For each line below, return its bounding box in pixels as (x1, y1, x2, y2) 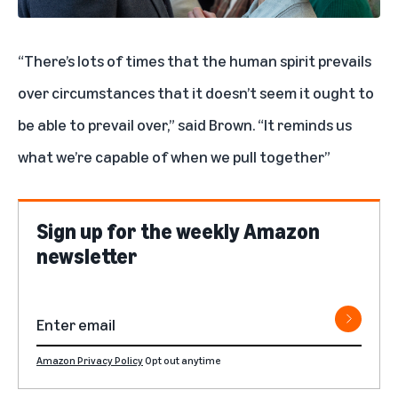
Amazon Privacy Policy (36, 354, 143, 368)
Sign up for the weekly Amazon (36, 218, 320, 243)
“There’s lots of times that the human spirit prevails (18, 50, 371, 70)
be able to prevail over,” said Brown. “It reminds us (18, 114, 352, 134)
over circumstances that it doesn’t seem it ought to (18, 82, 374, 102)
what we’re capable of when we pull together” (18, 146, 330, 166)
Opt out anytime (145, 354, 221, 368)
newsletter (36, 243, 138, 268)
